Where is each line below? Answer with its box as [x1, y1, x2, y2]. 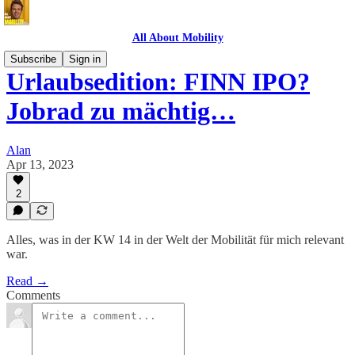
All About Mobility [132, 32, 223, 44]
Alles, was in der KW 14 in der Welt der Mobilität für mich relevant [6, 233, 344, 246]
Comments [6, 288, 60, 302]
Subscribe [10, 53, 56, 65]
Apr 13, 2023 [6, 157, 74, 171]
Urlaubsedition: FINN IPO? [6, 67, 310, 97]
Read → [6, 274, 48, 288]
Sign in [69, 53, 101, 65]
